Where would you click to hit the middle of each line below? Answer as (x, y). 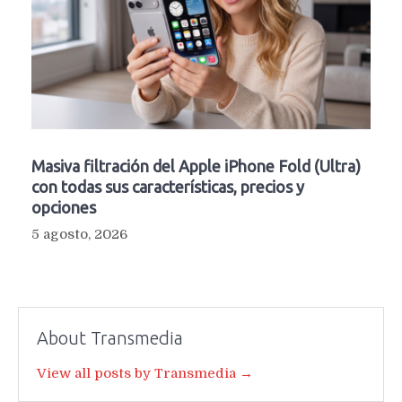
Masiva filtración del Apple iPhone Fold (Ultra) (196, 166)
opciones (64, 208)
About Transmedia (110, 338)
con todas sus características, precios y (168, 187)
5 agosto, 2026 (79, 235)
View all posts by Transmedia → (145, 374)
